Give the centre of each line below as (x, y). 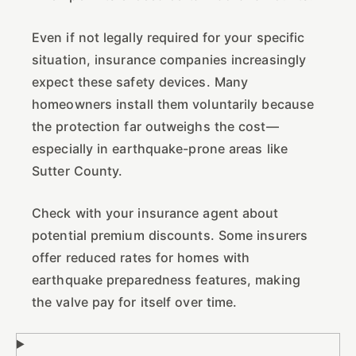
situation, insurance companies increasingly (169, 59)
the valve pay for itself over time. (135, 302)
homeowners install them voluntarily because (173, 104)
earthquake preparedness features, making (166, 279)
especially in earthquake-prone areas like (160, 148)
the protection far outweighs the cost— (155, 126)
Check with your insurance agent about (155, 213)
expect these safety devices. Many (140, 81)
